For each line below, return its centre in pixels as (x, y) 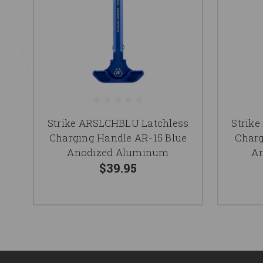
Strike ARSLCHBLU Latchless (118, 123)
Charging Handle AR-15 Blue (118, 137)
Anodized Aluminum (118, 152)
